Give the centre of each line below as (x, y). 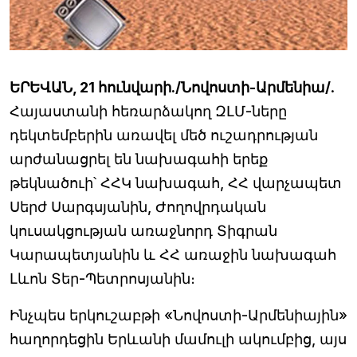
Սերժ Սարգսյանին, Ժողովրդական (138, 207)
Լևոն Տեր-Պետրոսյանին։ (102, 279)
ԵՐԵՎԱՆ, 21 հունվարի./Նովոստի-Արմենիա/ (170, 87)
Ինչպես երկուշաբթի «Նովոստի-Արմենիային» (178, 315)
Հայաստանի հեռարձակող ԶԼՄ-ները (148, 111)
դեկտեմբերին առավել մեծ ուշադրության (164, 135)
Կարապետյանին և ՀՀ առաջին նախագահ (173, 255)
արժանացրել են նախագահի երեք (139, 159)
